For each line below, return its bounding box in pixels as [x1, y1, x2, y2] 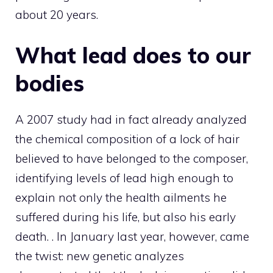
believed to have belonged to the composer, [15, 151, 248, 166]
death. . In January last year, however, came [15, 229, 249, 244]
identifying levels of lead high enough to [15, 171, 233, 186]
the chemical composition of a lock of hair [15, 132, 239, 147]
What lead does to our [15, 41, 251, 69]
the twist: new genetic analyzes [15, 249, 184, 264]
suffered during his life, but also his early [15, 210, 236, 225]
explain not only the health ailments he [15, 190, 227, 205]
